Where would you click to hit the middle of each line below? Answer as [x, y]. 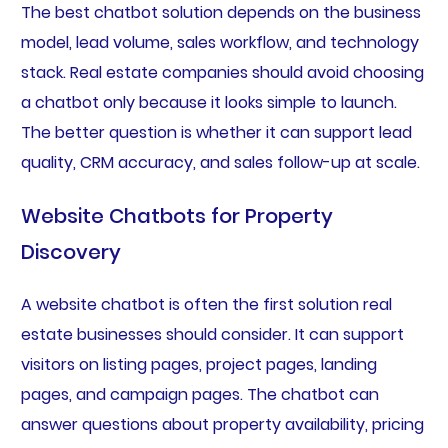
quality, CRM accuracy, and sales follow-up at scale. [220, 163]
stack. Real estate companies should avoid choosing [222, 73]
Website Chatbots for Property [176, 216]
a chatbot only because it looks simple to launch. [208, 103]
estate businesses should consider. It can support [212, 335]
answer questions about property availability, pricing [222, 425]
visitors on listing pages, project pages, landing [198, 365]
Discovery [70, 252]
